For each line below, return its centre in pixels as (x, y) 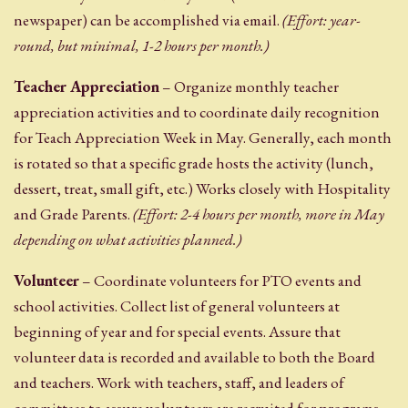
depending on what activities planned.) (127, 239)
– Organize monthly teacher (249, 86)
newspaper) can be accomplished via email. (147, 20)
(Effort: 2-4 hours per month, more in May (259, 214)
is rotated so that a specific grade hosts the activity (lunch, (194, 163)
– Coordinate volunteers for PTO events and (220, 281)
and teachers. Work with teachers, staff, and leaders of (179, 383)
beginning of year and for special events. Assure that (177, 332)
